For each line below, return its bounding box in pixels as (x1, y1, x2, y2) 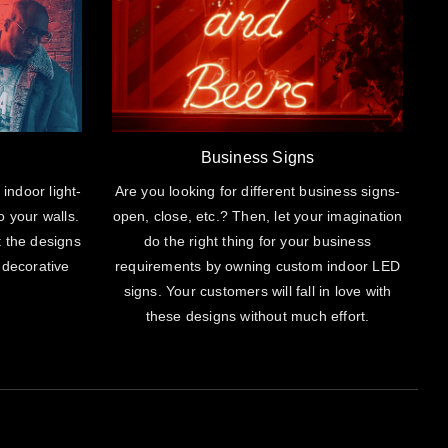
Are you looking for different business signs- (114, 182, 401, 199)
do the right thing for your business (143, 232, 372, 249)
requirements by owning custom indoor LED (115, 257, 400, 274)
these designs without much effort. (145, 307, 370, 324)
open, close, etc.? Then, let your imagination (112, 207, 403, 224)
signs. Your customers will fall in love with (123, 282, 392, 299)
